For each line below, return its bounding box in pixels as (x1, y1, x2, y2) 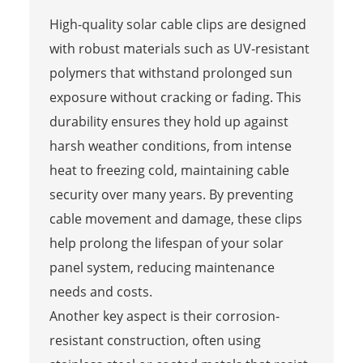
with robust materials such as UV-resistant (49, 39, 310, 58)
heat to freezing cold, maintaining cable (49, 160, 289, 179)
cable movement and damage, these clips (49, 209, 302, 228)
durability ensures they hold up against (49, 112, 288, 130)
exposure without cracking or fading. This (49, 88, 301, 106)
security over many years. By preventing (49, 185, 293, 203)
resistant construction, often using (49, 331, 261, 349)
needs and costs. (49, 282, 152, 301)
